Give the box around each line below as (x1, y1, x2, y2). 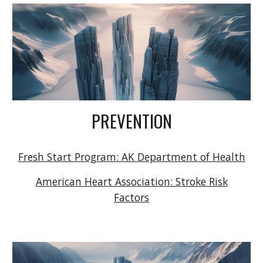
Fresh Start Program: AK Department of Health (18, 149, 245, 164)
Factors (114, 190, 149, 204)
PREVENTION (91, 107, 172, 133)
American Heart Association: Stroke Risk (35, 174, 228, 188)
